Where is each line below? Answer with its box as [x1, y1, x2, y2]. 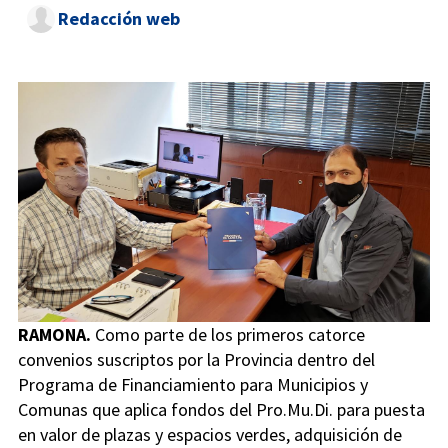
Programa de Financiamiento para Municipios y [18, 373, 368, 397]
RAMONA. [18, 323, 95, 347]
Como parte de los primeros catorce [95, 323, 365, 347]
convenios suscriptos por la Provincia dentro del [18, 348, 375, 372]
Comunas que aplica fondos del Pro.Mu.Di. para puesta [18, 398, 425, 422]
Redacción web [58, 7, 180, 30]
